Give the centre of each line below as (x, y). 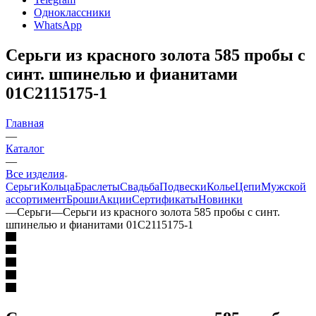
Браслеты (97, 186)
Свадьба (140, 186)
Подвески (183, 186)
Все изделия (35, 174)
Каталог (25, 148)
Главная (25, 123)
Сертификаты (165, 199)
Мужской (284, 186)
